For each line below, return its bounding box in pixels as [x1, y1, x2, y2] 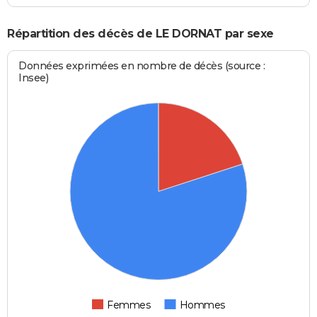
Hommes [179, 299, 225, 312]
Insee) [18, 71, 49, 85]
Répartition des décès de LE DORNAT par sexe [7, 26, 274, 40]
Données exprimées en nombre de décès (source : [18, 59, 265, 73]
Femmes [107, 299, 151, 312]
